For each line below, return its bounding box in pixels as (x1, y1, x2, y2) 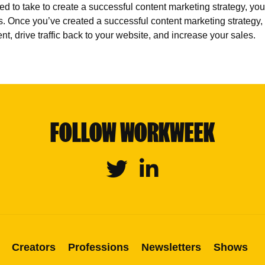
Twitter (106, 160, 134, 170)
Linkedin (139, 160, 175, 170)
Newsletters (141, 241, 201, 253)
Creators (11, 241, 56, 253)
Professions (67, 241, 129, 253)
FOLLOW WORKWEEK (50, 118, 215, 147)
